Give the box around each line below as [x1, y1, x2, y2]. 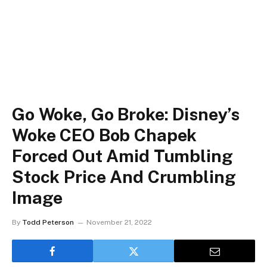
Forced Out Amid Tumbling [12, 145, 233, 166]
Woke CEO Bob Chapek [12, 125, 197, 145]
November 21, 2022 [86, 218, 152, 226]
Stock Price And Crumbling [12, 166, 236, 187]
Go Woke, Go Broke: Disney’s [12, 104, 240, 125]
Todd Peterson [22, 218, 74, 226]
